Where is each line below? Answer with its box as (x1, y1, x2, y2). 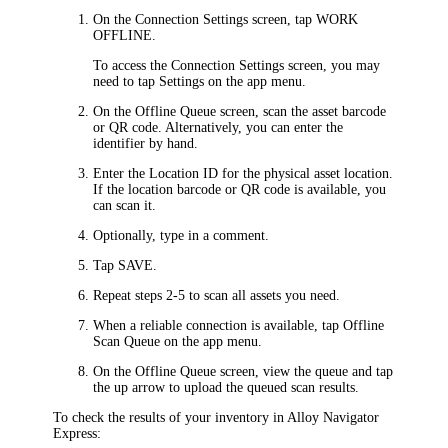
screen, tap (248, 11, 317, 27)
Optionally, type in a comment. (93, 227, 270, 243)
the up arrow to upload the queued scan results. (93, 379, 360, 395)
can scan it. (93, 197, 157, 213)
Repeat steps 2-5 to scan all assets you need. (93, 287, 341, 303)
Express (53, 425, 98, 441)
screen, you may (284, 57, 381, 73)
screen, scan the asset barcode (216, 103, 387, 119)
